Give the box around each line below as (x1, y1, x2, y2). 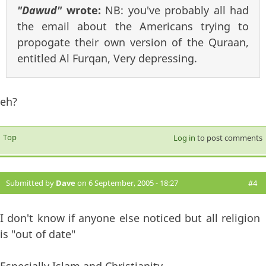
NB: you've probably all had (105, 3, 249, 18)
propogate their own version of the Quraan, (17, 35, 249, 50)
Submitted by (6, 178, 56, 189)
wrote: (62, 3, 105, 18)
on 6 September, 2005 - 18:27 (75, 178, 178, 189)
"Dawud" (17, 3, 62, 18)
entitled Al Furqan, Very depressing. (17, 51, 197, 66)
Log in (173, 132, 195, 144)
